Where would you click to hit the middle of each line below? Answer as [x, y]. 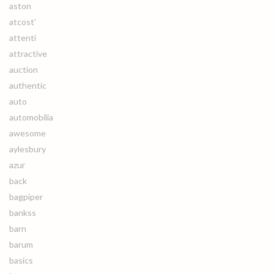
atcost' [23, 22]
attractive [28, 54]
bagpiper [26, 197]
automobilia [31, 117]
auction [24, 69]
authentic [28, 85]
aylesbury [28, 149]
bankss [23, 213]
